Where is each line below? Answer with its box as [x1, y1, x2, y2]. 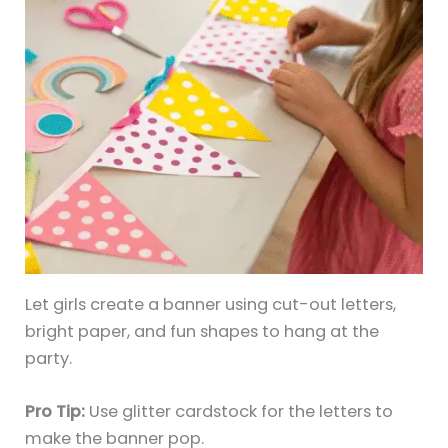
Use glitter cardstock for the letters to [85, 399, 394, 423]
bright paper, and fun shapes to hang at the [25, 319, 380, 343]
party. [25, 346, 73, 370]
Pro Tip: [25, 399, 86, 423]
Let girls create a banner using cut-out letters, [25, 292, 397, 316]
